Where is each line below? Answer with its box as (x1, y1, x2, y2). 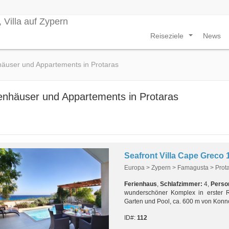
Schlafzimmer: (159, 180, 202, 188)
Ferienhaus (124, 180, 157, 188)
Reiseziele (150, 32, 186, 40)
